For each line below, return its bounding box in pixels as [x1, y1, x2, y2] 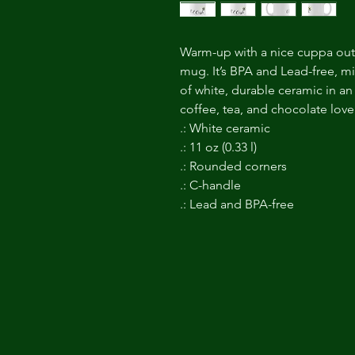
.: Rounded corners [180, 158, 287, 174]
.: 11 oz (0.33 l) [180, 139, 257, 155]
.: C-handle [180, 177, 241, 193]
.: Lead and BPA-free [180, 197, 294, 212]
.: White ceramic [180, 120, 270, 136]
